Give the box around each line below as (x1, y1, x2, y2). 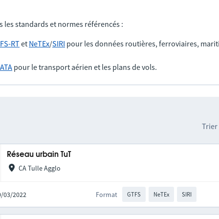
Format (96, 190, 118, 199)
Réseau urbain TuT (7, 151, 71, 158)
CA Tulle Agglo (18, 164, 61, 173)
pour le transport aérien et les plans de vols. (12, 62, 157, 72)
